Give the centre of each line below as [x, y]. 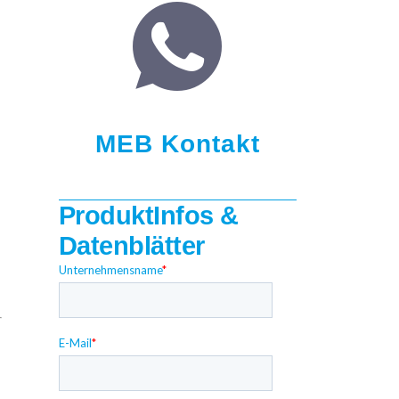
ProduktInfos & [148, 216]
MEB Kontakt [177, 143]
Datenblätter [131, 246]
